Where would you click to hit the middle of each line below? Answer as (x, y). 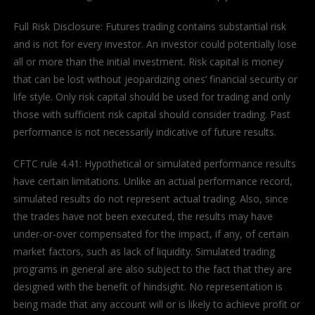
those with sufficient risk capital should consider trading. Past (152, 115)
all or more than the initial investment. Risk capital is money (148, 62)
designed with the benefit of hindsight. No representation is (148, 287)
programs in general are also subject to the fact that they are (152, 269)
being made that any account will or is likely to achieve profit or (156, 304)
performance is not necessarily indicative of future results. (144, 132)
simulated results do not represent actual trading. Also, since (150, 199)
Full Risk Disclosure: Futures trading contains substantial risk (149, 27)
